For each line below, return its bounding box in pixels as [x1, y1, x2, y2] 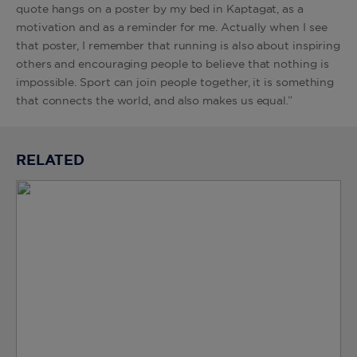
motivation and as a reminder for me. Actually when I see [16, 22, 328, 33]
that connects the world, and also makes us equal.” [16, 96, 292, 107]
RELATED [16, 154, 84, 168]
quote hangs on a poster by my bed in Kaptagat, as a [16, 4, 304, 15]
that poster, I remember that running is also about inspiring [16, 41, 341, 52]
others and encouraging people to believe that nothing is [16, 59, 329, 70]
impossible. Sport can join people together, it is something [16, 77, 335, 88]
